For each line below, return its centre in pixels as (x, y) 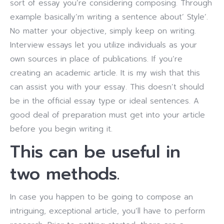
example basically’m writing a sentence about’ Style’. (109, 17)
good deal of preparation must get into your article (107, 115)
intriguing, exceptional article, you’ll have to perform (107, 211)
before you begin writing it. (61, 129)
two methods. (65, 174)
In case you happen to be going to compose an (101, 197)
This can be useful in (95, 152)
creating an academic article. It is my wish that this (105, 73)
